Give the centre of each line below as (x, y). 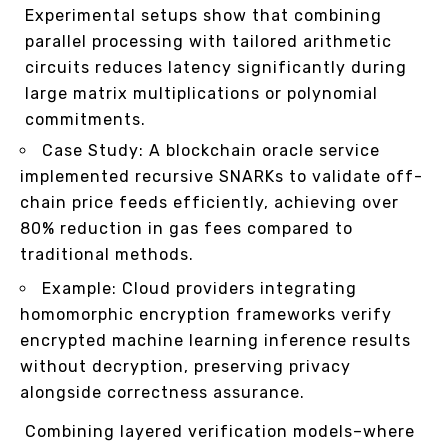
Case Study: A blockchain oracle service (211, 150)
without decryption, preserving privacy (185, 366)
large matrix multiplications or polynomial (201, 93)
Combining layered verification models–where (220, 431)
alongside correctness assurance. (162, 392)
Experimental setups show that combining (203, 15)
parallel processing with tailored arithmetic (208, 41)
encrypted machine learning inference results (215, 340)
